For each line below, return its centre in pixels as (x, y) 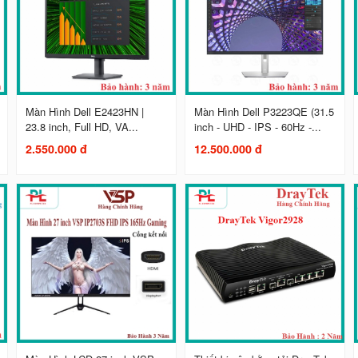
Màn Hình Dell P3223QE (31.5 (265, 112)
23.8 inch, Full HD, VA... (82, 127)
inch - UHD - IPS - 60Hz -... (258, 127)
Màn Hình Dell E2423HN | (85, 112)
